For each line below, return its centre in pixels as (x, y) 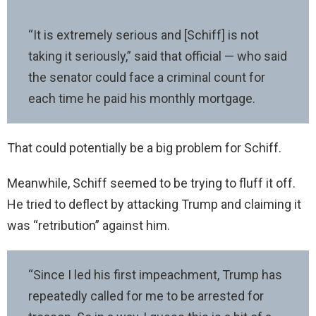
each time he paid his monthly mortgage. (142, 98)
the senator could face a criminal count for (147, 77)
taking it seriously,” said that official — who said (158, 56)
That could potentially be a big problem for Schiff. (146, 147)
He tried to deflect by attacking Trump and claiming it (154, 204)
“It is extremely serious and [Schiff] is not (144, 35)
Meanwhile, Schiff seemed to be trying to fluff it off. (151, 183)
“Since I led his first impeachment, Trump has (155, 274)
